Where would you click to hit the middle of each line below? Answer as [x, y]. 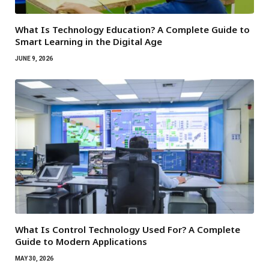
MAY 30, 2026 [34, 258]
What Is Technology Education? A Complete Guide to [132, 30]
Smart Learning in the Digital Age [89, 42]
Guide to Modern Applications [81, 241]
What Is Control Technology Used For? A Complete [128, 229]
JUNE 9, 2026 [34, 59]
